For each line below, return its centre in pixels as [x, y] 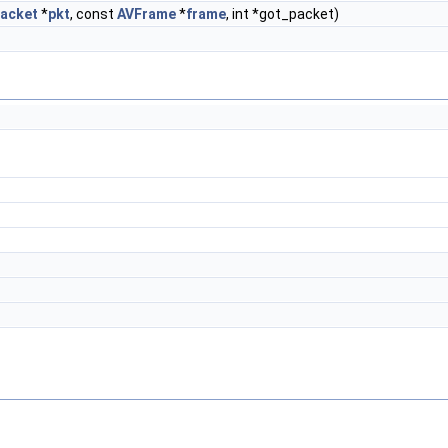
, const [93, 14]
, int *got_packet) [282, 14]
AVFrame [146, 14]
